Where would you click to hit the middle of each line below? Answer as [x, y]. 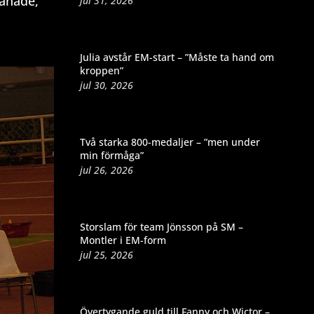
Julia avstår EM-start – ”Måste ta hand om [177, 57]
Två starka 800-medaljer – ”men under [170, 142]
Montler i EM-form [123, 240]
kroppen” [101, 70]
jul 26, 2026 [106, 170]
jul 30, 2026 [106, 85]
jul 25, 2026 [106, 254]
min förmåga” [111, 155]
